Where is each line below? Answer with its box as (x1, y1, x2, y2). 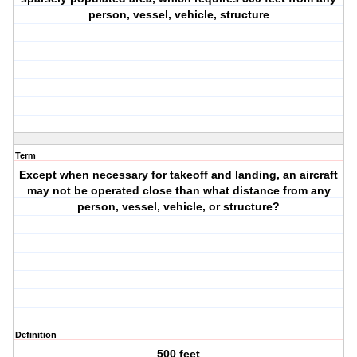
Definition (15, 330, 57, 340)
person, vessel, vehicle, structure (88, 8, 269, 22)
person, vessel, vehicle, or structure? (77, 200, 280, 214)
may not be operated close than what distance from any (26, 184, 331, 198)
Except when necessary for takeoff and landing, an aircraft (19, 168, 339, 182)
